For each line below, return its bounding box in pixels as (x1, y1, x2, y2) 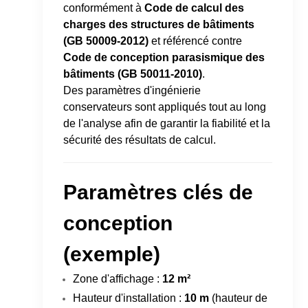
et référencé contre (148, 34, 243, 47)
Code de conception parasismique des (63, 51, 265, 63)
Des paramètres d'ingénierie (63, 84, 201, 96)
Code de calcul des (144, 1, 245, 14)
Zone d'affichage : (73, 272, 163, 285)
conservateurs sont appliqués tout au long (63, 100, 267, 113)
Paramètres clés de (63, 180, 254, 203)
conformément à (63, 1, 145, 14)
